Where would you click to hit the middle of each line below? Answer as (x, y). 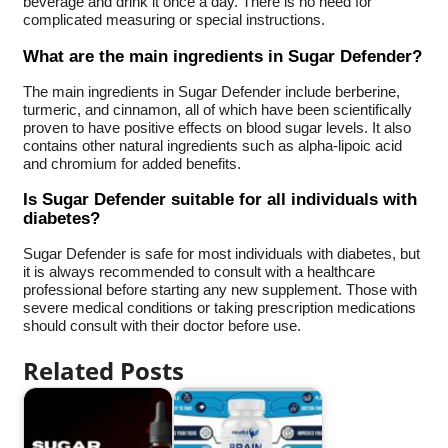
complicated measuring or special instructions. (173, 19)
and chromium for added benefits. (131, 163)
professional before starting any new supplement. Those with (219, 290)
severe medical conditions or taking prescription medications (219, 308)
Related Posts (103, 371)
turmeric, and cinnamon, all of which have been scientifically (217, 109)
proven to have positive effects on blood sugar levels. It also (216, 127)
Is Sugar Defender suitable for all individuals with (219, 199)
